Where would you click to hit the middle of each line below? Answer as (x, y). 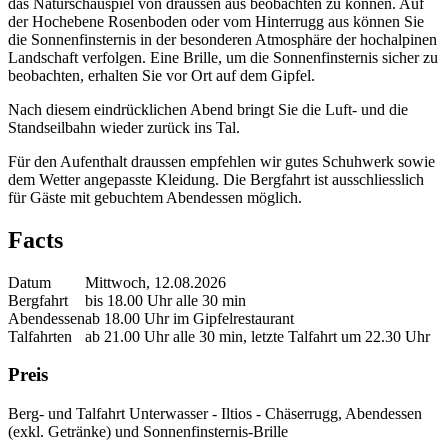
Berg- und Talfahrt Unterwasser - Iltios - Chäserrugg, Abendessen (215, 414)
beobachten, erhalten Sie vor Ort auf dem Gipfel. (161, 75)
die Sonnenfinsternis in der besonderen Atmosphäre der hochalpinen (222, 39)
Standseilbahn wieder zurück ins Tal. (124, 127)
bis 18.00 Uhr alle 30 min (165, 300)
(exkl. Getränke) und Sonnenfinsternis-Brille (148, 432)
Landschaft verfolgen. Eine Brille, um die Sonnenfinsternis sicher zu (223, 57)
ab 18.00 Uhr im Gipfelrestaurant (189, 318)
